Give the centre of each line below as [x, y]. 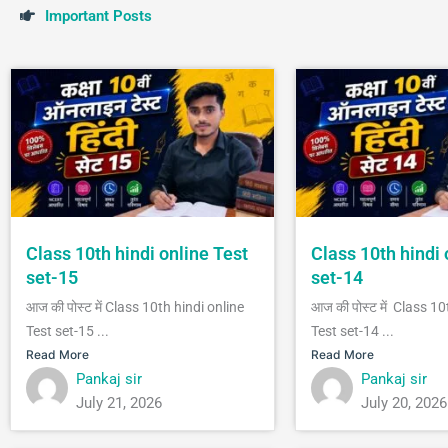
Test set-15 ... [67, 330]
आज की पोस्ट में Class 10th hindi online [135, 306]
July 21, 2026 [119, 402]
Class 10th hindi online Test [137, 253]
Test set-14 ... [352, 330]
